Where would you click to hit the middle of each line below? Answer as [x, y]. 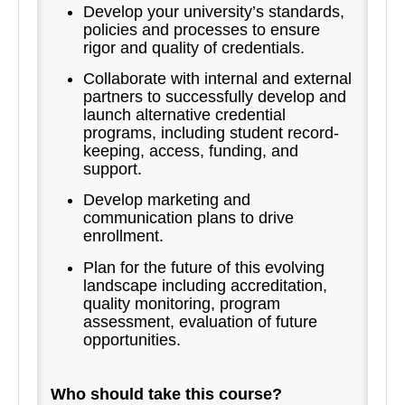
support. [113, 169]
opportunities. [134, 339]
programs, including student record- [211, 132]
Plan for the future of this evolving [204, 267]
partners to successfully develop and [215, 96]
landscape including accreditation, [205, 285]
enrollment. [123, 236]
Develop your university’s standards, [214, 11]
